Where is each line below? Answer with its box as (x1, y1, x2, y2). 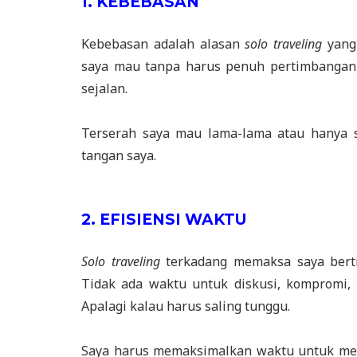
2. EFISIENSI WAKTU (81, 210, 246, 229)
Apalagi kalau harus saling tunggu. (81, 296, 290, 315)
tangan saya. (81, 146, 156, 164)
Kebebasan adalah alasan (81, 34, 240, 53)
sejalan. (81, 79, 127, 97)
